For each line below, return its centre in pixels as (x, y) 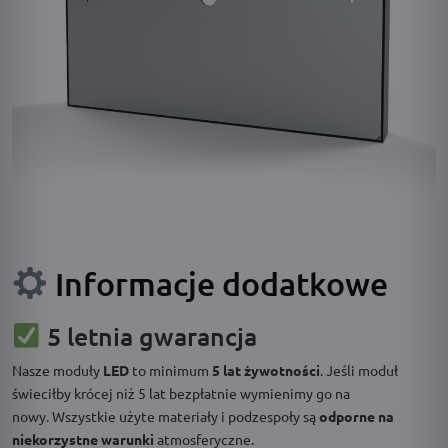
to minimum (170, 369)
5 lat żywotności (266, 369)
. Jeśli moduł (359, 369)
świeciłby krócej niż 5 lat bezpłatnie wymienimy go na (181, 392)
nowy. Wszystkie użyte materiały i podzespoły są (165, 415)
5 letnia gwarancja (148, 335)
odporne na (356, 415)
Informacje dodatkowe (218, 283)
